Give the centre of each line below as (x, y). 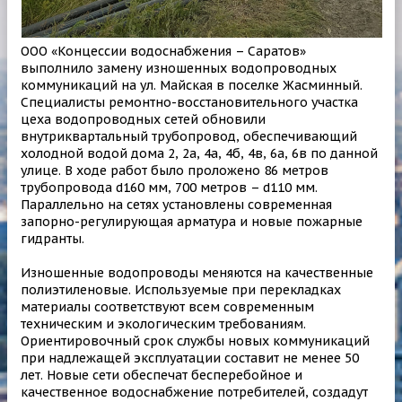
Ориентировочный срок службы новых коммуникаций (195, 341)
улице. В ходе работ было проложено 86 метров (175, 171)
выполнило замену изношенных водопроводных (179, 69)
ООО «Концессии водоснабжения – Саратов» (163, 52)
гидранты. (52, 239)
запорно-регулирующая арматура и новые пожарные (192, 222)
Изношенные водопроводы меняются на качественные (197, 273)
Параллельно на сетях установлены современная (176, 205)
